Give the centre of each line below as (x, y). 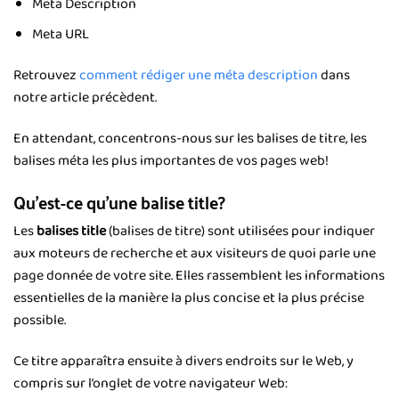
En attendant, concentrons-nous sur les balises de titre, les (190, 138)
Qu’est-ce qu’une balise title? (119, 201)
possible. (40, 321)
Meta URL (60, 35)
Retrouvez (46, 76)
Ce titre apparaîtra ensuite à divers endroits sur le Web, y (183, 362)
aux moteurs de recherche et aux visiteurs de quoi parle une (195, 254)
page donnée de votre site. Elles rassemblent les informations (199, 276)
